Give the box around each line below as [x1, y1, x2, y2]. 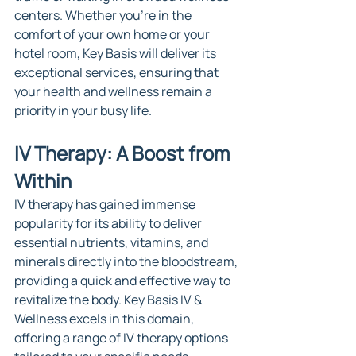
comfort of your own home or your [14, 25, 212, 43]
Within [14, 167, 72, 194]
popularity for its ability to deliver [14, 214, 204, 232]
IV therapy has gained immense [14, 195, 198, 213]
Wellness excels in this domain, [14, 309, 196, 327]
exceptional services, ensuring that [14, 63, 221, 81]
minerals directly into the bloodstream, [14, 252, 240, 270]
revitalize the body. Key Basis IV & [14, 290, 204, 308]
